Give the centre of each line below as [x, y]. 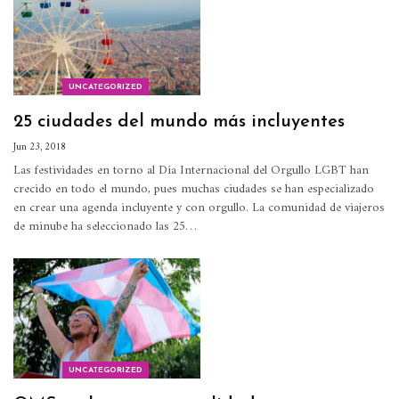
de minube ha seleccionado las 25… [105, 227]
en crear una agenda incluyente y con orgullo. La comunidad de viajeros [199, 208]
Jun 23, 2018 [40, 148]
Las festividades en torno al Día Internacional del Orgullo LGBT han [191, 171]
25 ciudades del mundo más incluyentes [179, 122]
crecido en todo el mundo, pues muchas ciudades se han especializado [194, 190]
